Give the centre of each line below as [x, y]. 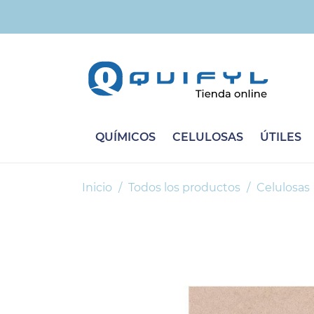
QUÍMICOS [125, 137]
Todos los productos [184, 187]
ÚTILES [280, 137]
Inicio [97, 187]
